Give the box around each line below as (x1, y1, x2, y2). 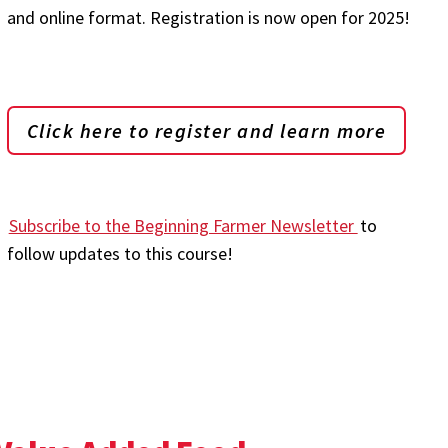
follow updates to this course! (6, 242, 233, 265)
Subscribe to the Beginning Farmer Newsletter (8, 214, 358, 237)
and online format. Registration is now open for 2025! (6, 6, 410, 29)
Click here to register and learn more (26, 118, 387, 143)
